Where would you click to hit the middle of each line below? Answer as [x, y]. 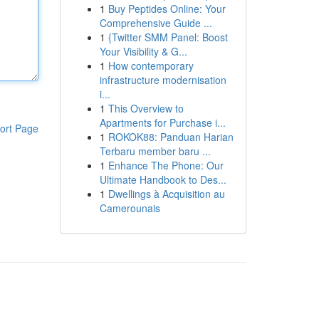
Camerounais [130, 208]
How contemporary [151, 66]
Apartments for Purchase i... [162, 122]
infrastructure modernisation [163, 80]
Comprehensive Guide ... [156, 23]
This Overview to [146, 108]
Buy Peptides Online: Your [167, 9]
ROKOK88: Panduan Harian [171, 137]
